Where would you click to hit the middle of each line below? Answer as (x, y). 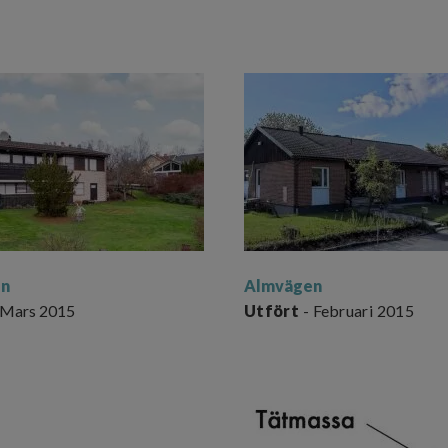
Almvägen (283, 285)
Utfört (271, 310)
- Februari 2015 (356, 310)
